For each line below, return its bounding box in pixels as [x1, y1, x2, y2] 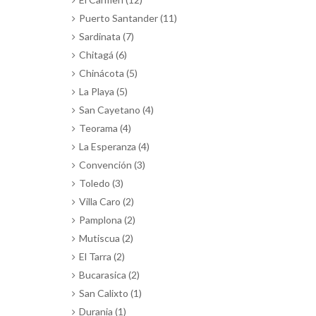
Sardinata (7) [79, 30, 134, 43]
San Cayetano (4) [79, 104, 154, 116]
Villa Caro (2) [79, 195, 134, 208]
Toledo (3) [79, 177, 123, 190]
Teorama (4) [79, 122, 131, 135]
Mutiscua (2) [79, 232, 133, 245]
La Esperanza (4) [79, 140, 150, 153]
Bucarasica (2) [79, 269, 140, 281]
